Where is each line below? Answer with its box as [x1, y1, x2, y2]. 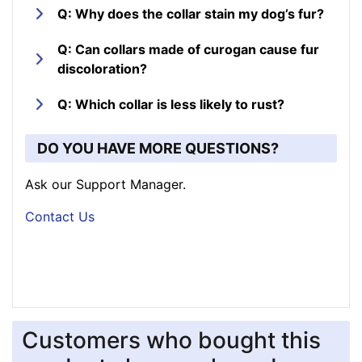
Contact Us [25, 208, 95, 225]
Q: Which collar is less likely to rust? [57, 96, 284, 113]
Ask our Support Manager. [25, 176, 186, 193]
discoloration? [57, 61, 147, 78]
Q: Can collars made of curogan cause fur [57, 41, 319, 58]
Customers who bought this [22, 326, 321, 355]
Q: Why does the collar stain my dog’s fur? [57, 6, 324, 23]
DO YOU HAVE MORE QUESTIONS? [37, 140, 279, 158]
